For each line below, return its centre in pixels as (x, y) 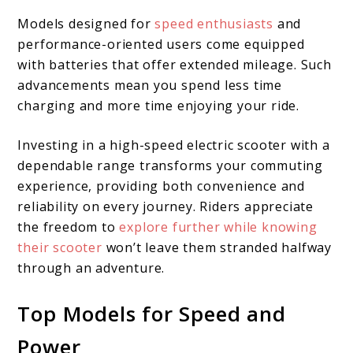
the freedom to (69, 227)
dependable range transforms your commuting (171, 165)
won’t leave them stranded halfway (217, 247)
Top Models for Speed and (152, 313)
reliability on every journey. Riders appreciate (166, 206)
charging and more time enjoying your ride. (159, 105)
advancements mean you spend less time (150, 85)
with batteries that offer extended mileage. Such (175, 64)
